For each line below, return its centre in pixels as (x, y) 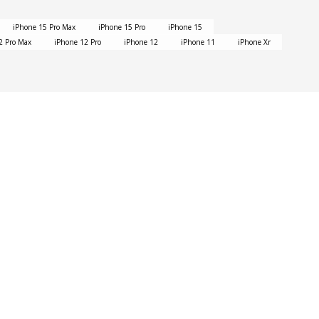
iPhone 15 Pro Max (44, 27)
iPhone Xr (254, 42)
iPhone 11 (198, 42)
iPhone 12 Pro (78, 42)
